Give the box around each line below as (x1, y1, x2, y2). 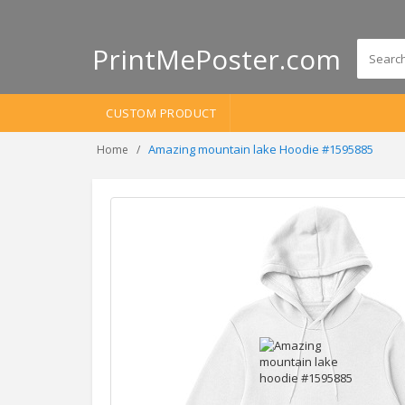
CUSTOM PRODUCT (106, 105, 216, 121)
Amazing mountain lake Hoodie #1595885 (148, 141, 373, 157)
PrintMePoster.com (92, 41, 341, 78)
